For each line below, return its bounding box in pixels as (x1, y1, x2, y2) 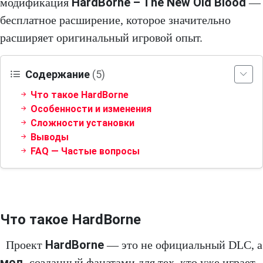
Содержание (23, 68, 92, 81)
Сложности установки (28, 117, 134, 129)
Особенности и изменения (28, 103, 151, 115)
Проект (6, 238, 45, 252)
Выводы (28, 131, 69, 143)
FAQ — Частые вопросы (28, 146, 140, 157)
